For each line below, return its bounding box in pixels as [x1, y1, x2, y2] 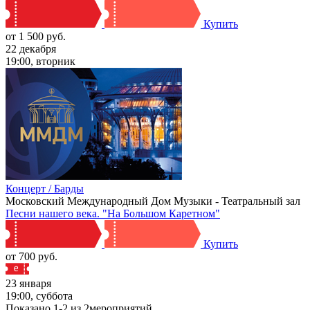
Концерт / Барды [6, 182, 84, 194]
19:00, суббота [6, 289, 73, 302]
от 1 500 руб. [6, 30, 66, 42]
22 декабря [6, 42, 56, 55]
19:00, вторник [6, 55, 75, 67]
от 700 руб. [6, 250, 57, 262]
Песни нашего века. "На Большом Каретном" [6, 207, 220, 219]
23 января [6, 277, 51, 289]
